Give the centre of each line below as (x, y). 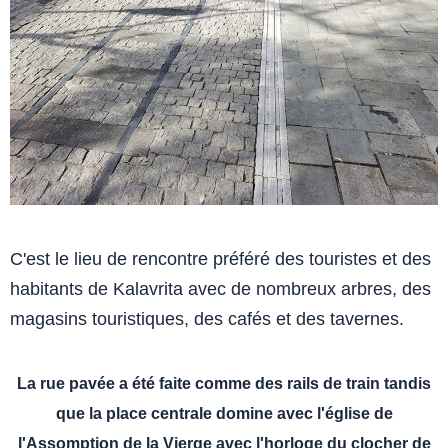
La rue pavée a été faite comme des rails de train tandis (224, 383)
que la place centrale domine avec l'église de (224, 413)
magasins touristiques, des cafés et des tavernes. (207, 318)
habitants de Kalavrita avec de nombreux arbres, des (220, 288)
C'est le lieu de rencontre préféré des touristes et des (220, 258)
